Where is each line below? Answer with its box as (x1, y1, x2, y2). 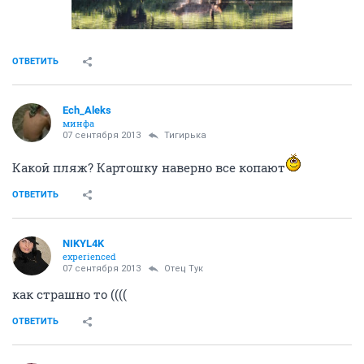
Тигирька (164, 130, 206, 141)
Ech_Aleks (63, 104, 111, 117)
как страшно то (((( (12, 286, 127, 303)
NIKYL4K (63, 237, 104, 250)
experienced (63, 250, 116, 263)
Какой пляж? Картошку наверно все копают (12, 159, 285, 176)
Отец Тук (164, 263, 203, 275)
